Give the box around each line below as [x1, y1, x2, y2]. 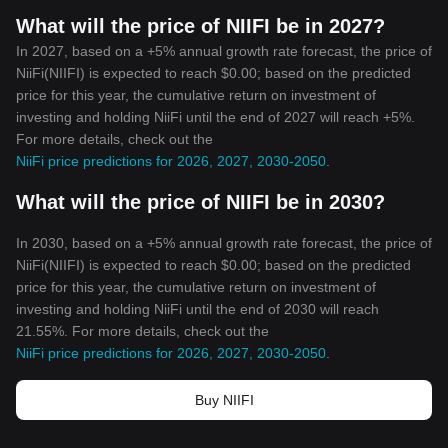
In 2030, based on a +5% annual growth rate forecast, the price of [16, 235, 432, 251]
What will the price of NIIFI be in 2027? [16, 15, 385, 37]
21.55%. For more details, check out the [16, 323, 269, 339]
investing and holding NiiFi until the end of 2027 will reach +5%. [16, 109, 415, 125]
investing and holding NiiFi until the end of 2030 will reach [16, 301, 379, 317]
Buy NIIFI [194, 392, 254, 408]
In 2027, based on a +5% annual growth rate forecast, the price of [16, 43, 432, 59]
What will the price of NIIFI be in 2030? [16, 191, 385, 213]
